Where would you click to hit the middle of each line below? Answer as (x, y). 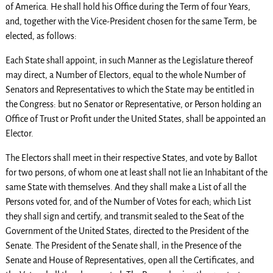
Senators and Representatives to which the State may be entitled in (129, 90)
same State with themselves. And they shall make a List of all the (126, 187)
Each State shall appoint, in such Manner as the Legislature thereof (129, 61)
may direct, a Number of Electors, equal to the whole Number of (125, 75)
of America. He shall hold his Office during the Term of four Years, (128, 7)
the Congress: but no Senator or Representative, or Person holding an (133, 105)
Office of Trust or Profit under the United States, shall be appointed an (135, 119)
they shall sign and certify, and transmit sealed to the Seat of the (124, 217)
